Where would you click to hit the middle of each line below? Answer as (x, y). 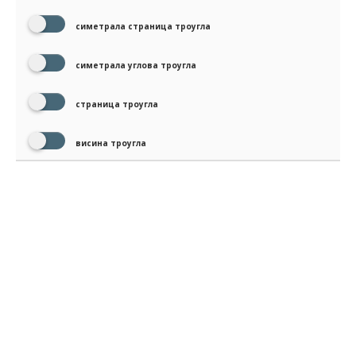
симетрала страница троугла (142, 27)
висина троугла (110, 143)
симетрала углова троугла (135, 66)
